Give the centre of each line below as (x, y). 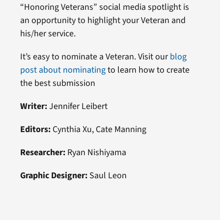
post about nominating (63, 70)
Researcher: (42, 152)
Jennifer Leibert (77, 106)
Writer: (33, 106)
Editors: (35, 129)
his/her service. (48, 34)
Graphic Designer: (54, 176)
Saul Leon (107, 176)
